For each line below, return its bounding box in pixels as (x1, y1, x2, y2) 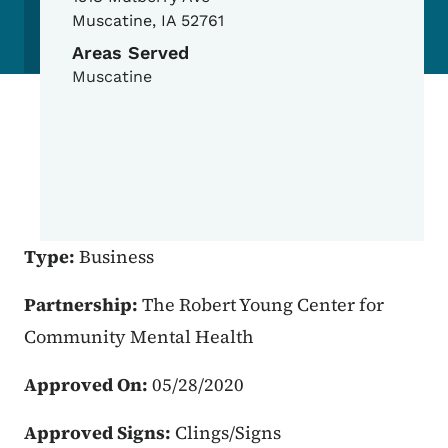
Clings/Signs (175, 420, 281, 446)
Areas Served (72, 42, 189, 64)
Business (79, 244, 154, 270)
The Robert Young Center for (142, 292, 384, 318)
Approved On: (24, 372, 152, 398)
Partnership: (24, 292, 142, 318)
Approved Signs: (24, 420, 175, 446)
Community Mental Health (24, 324, 254, 350)
